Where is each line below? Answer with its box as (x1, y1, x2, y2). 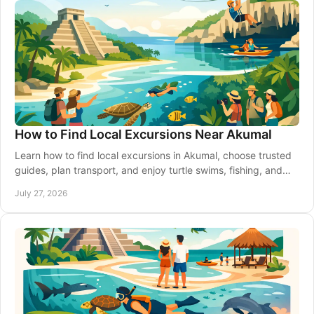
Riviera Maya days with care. (15, 179, 146, 191)
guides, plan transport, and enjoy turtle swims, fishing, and (15, 164, 282, 176)
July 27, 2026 (15, 188, 67, 198)
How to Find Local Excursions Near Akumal (15, 127, 272, 142)
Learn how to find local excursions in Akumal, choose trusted (15, 149, 292, 161)
